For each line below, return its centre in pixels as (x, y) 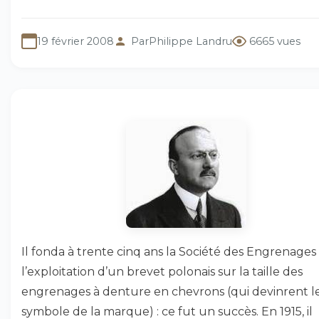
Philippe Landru (190, 41)
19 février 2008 (75, 41)
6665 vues (275, 41)
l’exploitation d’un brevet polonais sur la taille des (162, 272)
